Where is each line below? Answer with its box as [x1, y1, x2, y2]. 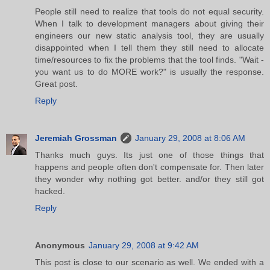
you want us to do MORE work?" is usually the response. [35, 66, 264, 77]
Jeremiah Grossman [35, 133, 117, 143]
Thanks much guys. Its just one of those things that [35, 149, 264, 160]
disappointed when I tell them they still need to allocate [35, 42, 264, 52]
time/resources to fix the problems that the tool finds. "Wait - [35, 54, 264, 64]
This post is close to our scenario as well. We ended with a [35, 257, 264, 267]
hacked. [35, 186, 65, 196]
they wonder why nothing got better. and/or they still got [35, 174, 264, 184]
